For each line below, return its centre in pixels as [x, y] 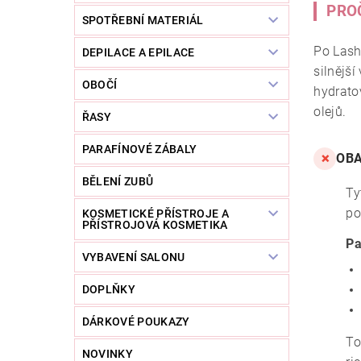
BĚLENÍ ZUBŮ [118, 182]
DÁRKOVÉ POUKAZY [136, 322]
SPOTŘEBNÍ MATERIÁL [143, 21]
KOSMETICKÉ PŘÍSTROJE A [155, 214]
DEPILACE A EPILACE [138, 53]
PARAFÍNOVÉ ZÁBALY [139, 149]
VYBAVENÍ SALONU [133, 257]
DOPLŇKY [109, 290]
